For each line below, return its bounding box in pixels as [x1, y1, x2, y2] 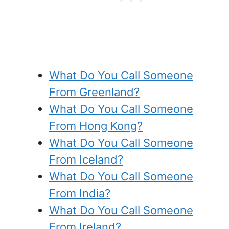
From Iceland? [49, 152, 123, 166]
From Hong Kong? [49, 119, 143, 132]
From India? [49, 186, 110, 200]
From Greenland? [49, 85, 140, 99]
